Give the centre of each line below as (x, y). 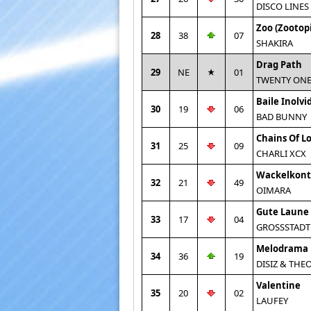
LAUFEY (272, 301)
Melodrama (282, 249)
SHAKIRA (274, 43)
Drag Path (279, 65)
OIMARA (273, 190)
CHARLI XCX (281, 153)
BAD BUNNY (281, 117)
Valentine (278, 285)
